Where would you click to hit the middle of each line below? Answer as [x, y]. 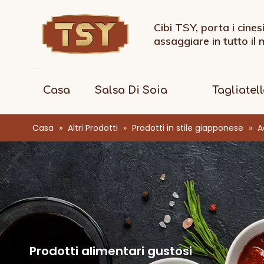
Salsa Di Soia [131, 90]
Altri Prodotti [93, 128]
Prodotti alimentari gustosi [111, 251]
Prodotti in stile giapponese [188, 128]
